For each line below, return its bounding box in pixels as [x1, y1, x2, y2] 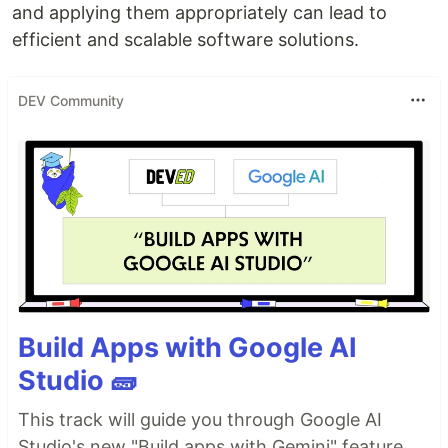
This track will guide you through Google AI [18, 408, 382, 430]
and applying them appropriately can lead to [12, 2, 387, 24]
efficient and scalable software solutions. [12, 29, 359, 51]
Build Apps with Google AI [18, 330, 357, 364]
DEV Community [18, 91, 124, 109]
